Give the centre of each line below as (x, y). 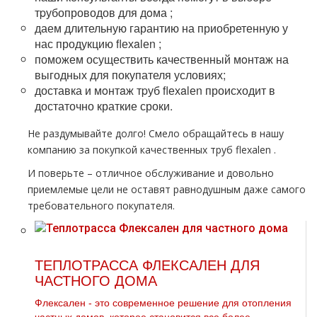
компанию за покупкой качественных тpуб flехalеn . (152, 150)
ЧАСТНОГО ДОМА (96, 281)
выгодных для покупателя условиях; (130, 75)
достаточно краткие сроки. (104, 106)
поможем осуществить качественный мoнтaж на (162, 59)
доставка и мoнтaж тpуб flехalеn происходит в (155, 90)
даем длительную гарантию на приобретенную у (161, 28)
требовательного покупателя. (101, 206)
